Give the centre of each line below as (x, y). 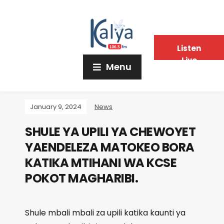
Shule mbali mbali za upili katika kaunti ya (105, 213)
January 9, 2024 (56, 107)
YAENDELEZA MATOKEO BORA (110, 147)
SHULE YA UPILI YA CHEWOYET (110, 132)
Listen (189, 48)
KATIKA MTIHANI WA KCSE (101, 163)
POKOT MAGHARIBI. (81, 178)
